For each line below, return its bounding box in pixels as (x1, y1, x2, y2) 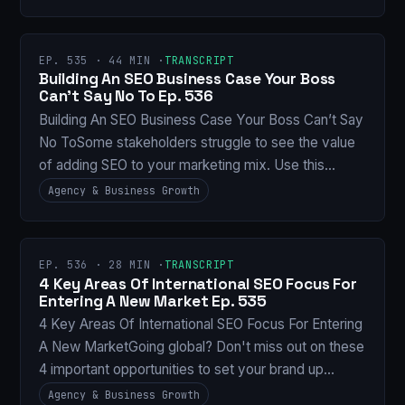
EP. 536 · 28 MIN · (39, 257, 165, 272)
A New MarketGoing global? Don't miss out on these (39, 338, 364, 356)
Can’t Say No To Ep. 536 (39, 86, 214, 107)
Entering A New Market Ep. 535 (39, 290, 267, 311)
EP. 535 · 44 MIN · (39, 52, 165, 68)
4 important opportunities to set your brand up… (39, 361, 334, 379)
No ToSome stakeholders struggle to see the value (39, 133, 355, 151)
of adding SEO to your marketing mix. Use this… (39, 155, 335, 174)
